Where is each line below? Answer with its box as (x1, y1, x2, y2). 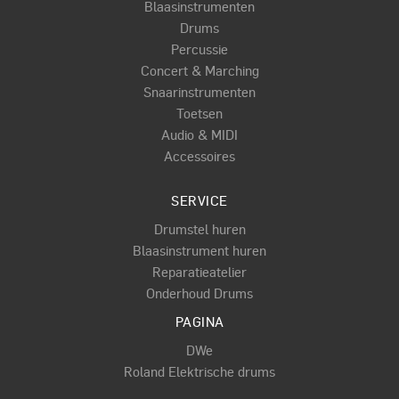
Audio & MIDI (161, 126, 238, 144)
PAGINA (175, 313, 224, 331)
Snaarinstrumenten (143, 83, 256, 102)
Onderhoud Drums (146, 284, 253, 303)
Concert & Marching (140, 61, 259, 80)
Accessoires (164, 147, 235, 166)
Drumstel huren (153, 220, 246, 239)
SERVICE (171, 191, 228, 210)
